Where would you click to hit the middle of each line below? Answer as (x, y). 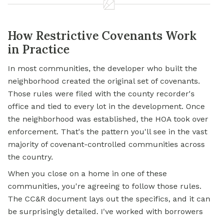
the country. (30, 157)
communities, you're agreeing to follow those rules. (105, 186)
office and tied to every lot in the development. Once (106, 106)
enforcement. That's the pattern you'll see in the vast (108, 132)
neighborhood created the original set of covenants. (104, 81)
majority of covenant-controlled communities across (106, 144)
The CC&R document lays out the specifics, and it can (109, 199)
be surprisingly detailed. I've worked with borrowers (105, 211)
